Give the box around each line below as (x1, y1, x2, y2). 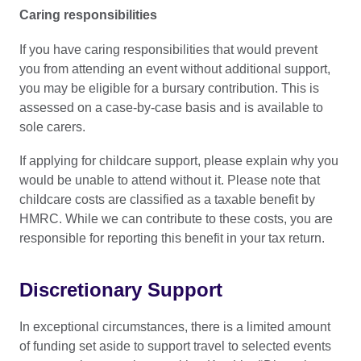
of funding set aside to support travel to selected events (19, 339, 331, 354)
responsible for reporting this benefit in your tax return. (19, 230, 325, 245)
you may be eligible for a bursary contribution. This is (19, 81, 319, 95)
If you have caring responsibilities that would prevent (19, 42, 317, 56)
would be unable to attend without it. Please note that (19, 172, 320, 187)
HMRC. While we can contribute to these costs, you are (19, 211, 333, 226)
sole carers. (19, 119, 85, 134)
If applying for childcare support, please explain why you (19, 153, 338, 168)
